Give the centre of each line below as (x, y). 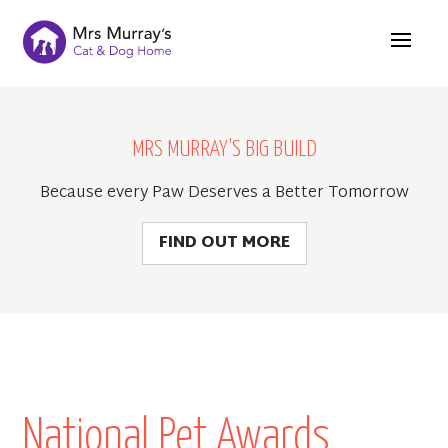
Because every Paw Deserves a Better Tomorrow (224, 193)
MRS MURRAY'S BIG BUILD (224, 149)
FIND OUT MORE (224, 243)
